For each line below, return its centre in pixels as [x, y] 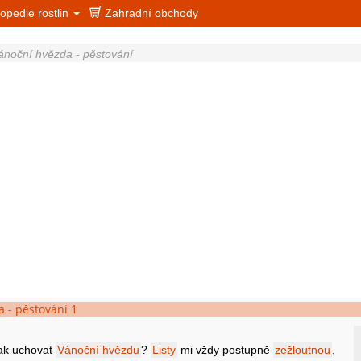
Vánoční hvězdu [99, 350]
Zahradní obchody [150, 13]
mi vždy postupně [226, 350]
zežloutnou [303, 350]
